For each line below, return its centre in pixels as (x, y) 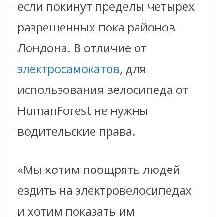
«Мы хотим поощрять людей (99, 170)
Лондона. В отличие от (82, 48)
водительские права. (77, 131)
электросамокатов (69, 69)
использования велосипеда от (103, 90)
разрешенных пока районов (96, 27)
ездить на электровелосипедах (105, 190)
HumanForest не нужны (83, 110)
